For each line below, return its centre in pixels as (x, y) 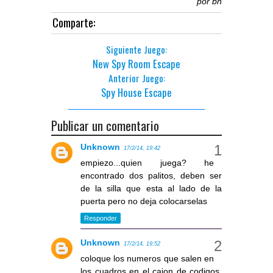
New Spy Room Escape (136, 63)
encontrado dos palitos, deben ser (151, 175)
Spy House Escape (136, 92)
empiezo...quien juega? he (147, 162)
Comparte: (74, 22)
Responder (101, 218)
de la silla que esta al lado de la (151, 188)
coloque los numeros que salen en (147, 258)
